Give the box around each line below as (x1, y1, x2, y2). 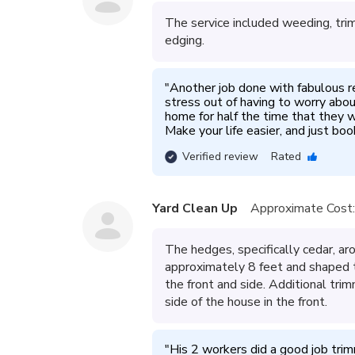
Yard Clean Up (152, 200, 238, 217)
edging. (165, 32, 204, 49)
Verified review (182, 149, 258, 164)
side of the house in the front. (165, 293, 327, 311)
